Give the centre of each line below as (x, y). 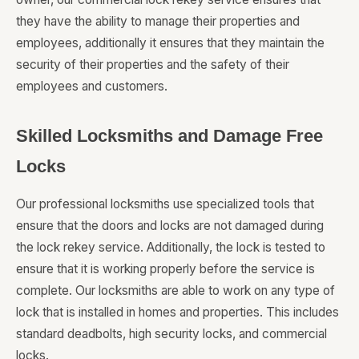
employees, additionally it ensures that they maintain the (170, 43)
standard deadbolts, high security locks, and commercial (171, 334)
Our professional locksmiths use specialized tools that (165, 204)
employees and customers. (92, 87)
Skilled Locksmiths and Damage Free (169, 136)
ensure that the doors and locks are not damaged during (170, 226)
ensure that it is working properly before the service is (165, 269)
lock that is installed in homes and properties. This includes (177, 313)
